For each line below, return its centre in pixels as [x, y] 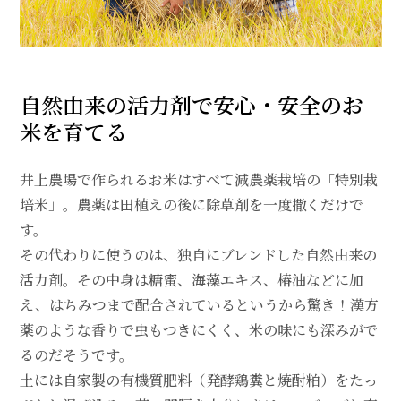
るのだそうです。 [76, 355]
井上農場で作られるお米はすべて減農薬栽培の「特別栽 [198, 180]
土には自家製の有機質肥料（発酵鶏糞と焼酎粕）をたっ [198, 380]
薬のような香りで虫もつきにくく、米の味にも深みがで [198, 330]
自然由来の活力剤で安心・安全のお [191, 105]
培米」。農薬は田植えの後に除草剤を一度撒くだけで [191, 205]
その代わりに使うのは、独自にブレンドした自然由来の [198, 255]
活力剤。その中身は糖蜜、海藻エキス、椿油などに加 [191, 280]
